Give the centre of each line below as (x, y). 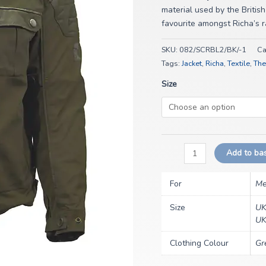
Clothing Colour (199, 243)
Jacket (192, 64)
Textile (239, 64)
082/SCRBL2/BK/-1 (213, 50)
